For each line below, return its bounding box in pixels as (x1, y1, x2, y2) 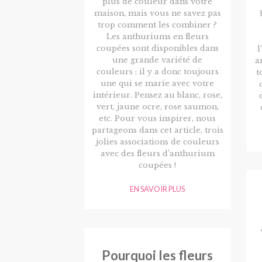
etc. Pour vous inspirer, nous (99, 113, 216, 123)
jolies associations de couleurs (95, 137, 219, 146)
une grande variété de (112, 55, 203, 64)
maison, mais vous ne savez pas (94, 8, 221, 18)
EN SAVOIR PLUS (130, 184, 185, 194)
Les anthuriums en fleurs (106, 32, 209, 41)
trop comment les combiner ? (98, 20, 218, 29)
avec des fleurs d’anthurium (100, 149, 215, 158)
